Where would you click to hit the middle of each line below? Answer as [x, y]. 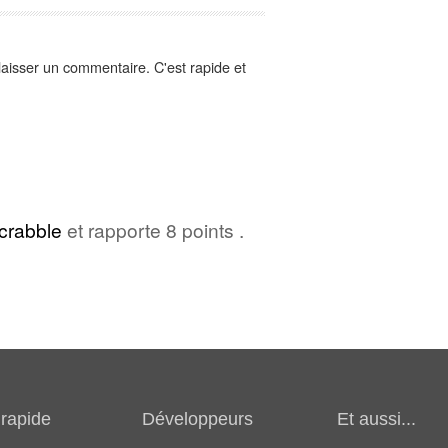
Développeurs [197, 418]
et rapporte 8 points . [153, 229]
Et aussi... [376, 418]
